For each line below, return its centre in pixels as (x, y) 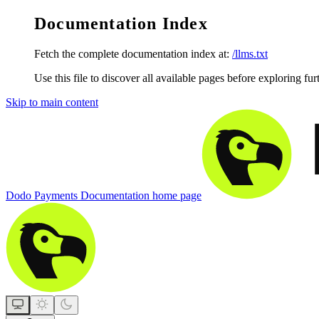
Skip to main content (52, 102)
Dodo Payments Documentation (78, 195)
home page (176, 195)
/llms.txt (250, 53)
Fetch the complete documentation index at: (132, 53)
